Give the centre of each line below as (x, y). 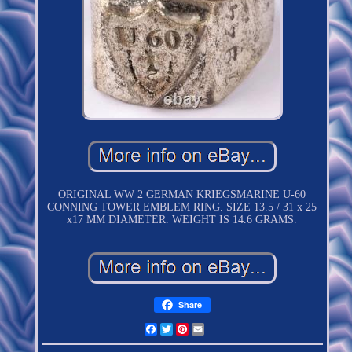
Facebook (178, 328)
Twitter (189, 328)
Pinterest (207, 328)
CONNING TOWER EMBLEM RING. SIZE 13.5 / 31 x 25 (182, 207)
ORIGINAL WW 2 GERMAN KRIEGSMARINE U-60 (182, 194)
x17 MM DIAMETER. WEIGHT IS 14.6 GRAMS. (182, 219)
